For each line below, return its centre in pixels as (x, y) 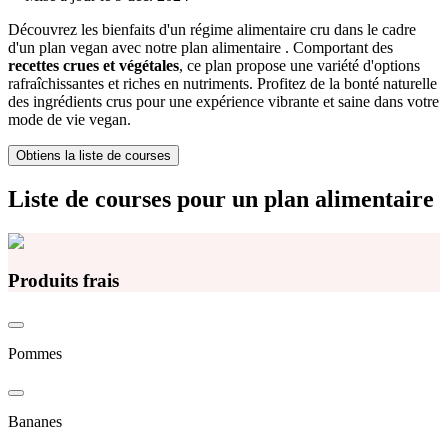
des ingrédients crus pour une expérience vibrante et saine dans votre (223, 102)
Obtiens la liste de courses (93, 156)
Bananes (35, 421)
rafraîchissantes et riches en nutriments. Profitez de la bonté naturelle (222, 84)
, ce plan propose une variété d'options (299, 66)
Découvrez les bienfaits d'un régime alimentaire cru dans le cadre (212, 30)
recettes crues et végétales (93, 66)
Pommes (35, 353)
